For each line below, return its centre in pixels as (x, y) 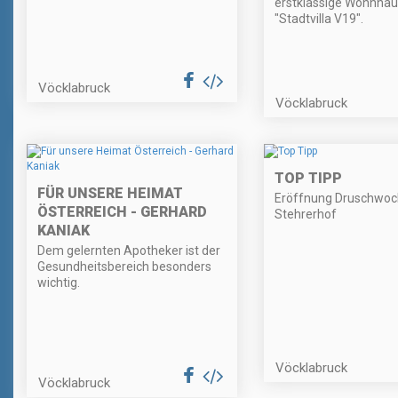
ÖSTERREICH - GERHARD (122, 212)
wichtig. (59, 283)
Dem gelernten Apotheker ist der (129, 251)
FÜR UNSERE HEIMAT (110, 194)
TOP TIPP (308, 179)
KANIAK (64, 231)
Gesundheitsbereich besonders (124, 267)
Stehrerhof (305, 215)
